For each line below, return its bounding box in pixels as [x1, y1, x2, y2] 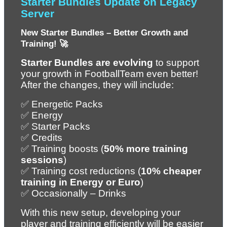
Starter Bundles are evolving [21, 57, 153, 68]
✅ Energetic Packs [21, 98, 103, 109]
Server [21, 8, 54, 20]
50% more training [104, 143, 188, 154]
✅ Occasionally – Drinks [21, 187, 126, 199]
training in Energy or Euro [21, 176, 140, 187]
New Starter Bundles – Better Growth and [21, 27, 188, 37]
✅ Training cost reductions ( [21, 165, 141, 176]
